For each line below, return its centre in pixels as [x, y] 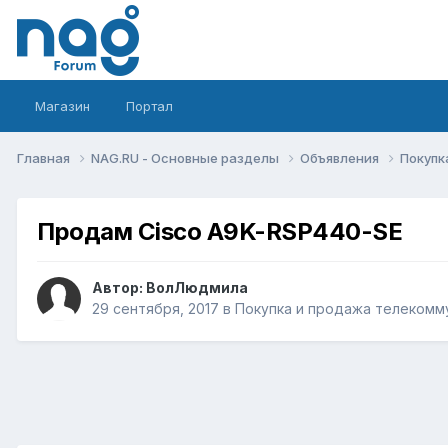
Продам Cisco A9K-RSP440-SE [220, 231]
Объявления [341, 157]
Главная [45, 157]
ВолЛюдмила [197, 288]
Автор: [119, 288]
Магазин [62, 106]
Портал [149, 106]
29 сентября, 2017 [155, 309]
